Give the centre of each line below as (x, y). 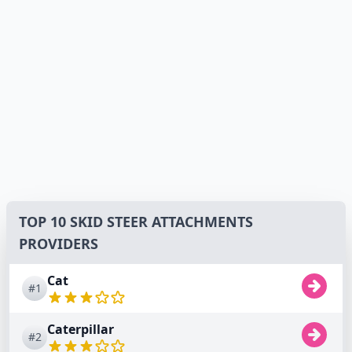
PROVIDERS (59, 243)
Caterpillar (81, 329)
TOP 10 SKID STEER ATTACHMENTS (136, 221)
